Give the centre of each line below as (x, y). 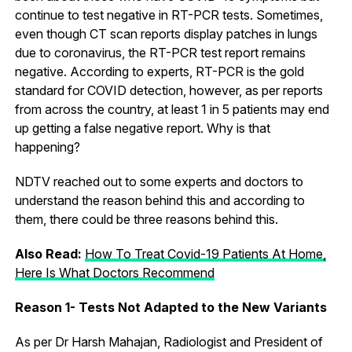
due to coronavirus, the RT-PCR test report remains (160, 52)
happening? (47, 147)
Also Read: (49, 253)
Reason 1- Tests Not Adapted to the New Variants (170, 307)
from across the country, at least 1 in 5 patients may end (172, 109)
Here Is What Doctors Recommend (114, 272)
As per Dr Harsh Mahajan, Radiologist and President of (169, 341)
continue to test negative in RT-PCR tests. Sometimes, (169, 15)
